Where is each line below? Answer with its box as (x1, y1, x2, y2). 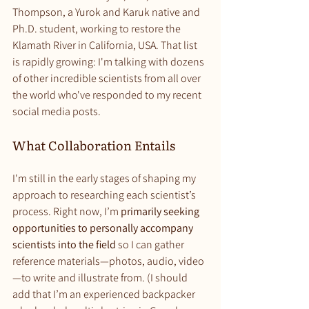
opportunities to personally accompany (12, 221, 195, 236)
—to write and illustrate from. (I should (12, 270, 190, 286)
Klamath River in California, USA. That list (12, 38, 199, 53)
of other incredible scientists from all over (12, 71, 203, 86)
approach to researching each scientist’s (12, 188, 198, 203)
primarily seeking (121, 204, 201, 219)
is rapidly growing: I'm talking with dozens (12, 54, 206, 70)
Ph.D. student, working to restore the (12, 21, 183, 37)
